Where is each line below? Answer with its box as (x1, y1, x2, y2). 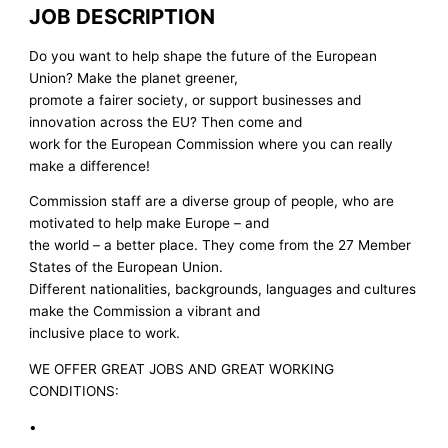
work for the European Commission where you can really (29, 135, 394, 152)
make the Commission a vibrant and (29, 303, 261, 320)
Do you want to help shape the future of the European (29, 47, 378, 64)
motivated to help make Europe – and (29, 215, 270, 232)
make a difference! (29, 157, 151, 174)
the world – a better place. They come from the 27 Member (29, 237, 412, 254)
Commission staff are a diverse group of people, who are (29, 193, 395, 210)
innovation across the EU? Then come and (29, 113, 303, 130)
